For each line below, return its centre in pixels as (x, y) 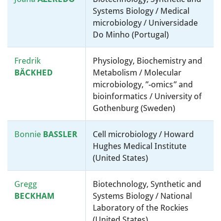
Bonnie (29, 134)
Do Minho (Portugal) (131, 35)
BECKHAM (35, 196)
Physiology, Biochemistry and (147, 61)
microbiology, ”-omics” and (143, 84)
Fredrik (27, 61)
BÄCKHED (34, 73)
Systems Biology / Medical (141, 11)
